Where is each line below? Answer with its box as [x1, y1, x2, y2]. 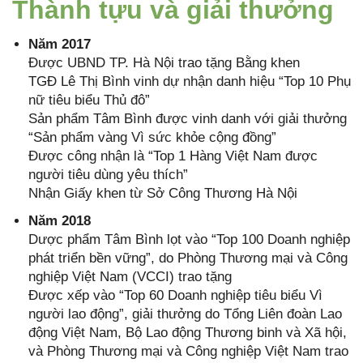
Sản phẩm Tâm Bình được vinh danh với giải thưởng [28, 111, 347, 127]
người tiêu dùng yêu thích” [28, 167, 188, 183]
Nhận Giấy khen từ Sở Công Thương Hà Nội [28, 186, 297, 202]
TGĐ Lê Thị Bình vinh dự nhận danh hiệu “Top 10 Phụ [28, 74, 351, 90]
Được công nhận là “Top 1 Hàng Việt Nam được [28, 148, 318, 164]
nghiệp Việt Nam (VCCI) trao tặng [28, 268, 232, 284]
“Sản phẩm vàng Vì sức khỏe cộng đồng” [28, 130, 276, 146]
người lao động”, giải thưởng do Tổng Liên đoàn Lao [28, 305, 342, 322]
